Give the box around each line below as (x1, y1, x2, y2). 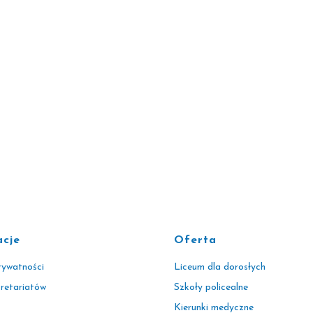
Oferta (174, 235, 217, 246)
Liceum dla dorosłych (174, 262, 266, 272)
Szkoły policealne (174, 282, 249, 293)
